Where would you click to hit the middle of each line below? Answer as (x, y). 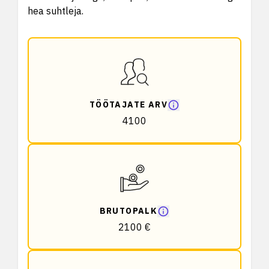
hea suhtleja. (56, 11)
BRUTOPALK (128, 211)
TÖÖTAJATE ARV (128, 104)
